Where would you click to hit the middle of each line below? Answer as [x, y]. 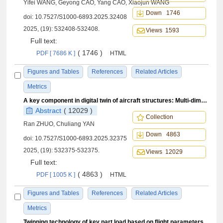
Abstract [49, 111]
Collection [161, 117]
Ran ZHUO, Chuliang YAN [59, 124]
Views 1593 [162, 30]
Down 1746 [163, 13]
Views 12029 [164, 152]
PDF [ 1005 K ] [56, 175]
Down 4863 [163, 134]
